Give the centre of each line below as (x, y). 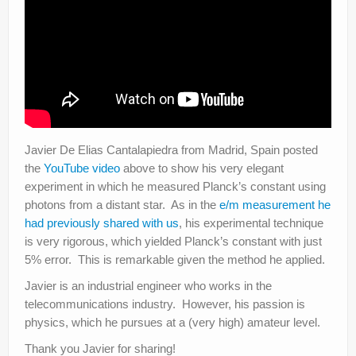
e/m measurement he (275, 204)
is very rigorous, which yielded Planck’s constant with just (173, 241)
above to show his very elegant (202, 168)
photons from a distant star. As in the (122, 204)
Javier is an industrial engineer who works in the (148, 285)
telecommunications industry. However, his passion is (165, 304)
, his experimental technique (251, 222)
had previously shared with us (102, 222)
